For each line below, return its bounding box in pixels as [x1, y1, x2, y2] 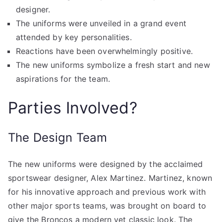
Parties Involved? [8, 98, 137, 117]
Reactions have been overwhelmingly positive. [16, 46, 193, 56]
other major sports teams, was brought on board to [8, 201, 206, 211]
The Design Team [8, 130, 108, 145]
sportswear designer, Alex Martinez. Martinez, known [8, 173, 213, 183]
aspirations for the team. [16, 74, 111, 84]
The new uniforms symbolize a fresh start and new [16, 60, 210, 70]
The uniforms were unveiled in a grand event [16, 18, 186, 28]
